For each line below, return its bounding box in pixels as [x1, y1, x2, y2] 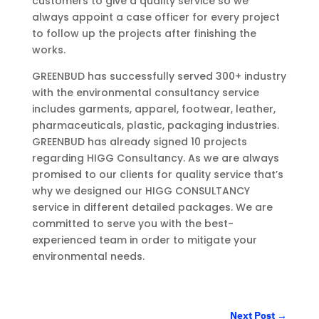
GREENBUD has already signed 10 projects [31, 135, 247, 149]
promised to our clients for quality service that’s [31, 167, 283, 182]
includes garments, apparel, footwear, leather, [31, 102, 276, 116]
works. [31, 43, 66, 57]
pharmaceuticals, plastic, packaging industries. [31, 118, 279, 132]
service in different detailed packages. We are [31, 200, 273, 214]
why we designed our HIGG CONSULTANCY [31, 184, 250, 198]
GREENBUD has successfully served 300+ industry [31, 69, 286, 83]
